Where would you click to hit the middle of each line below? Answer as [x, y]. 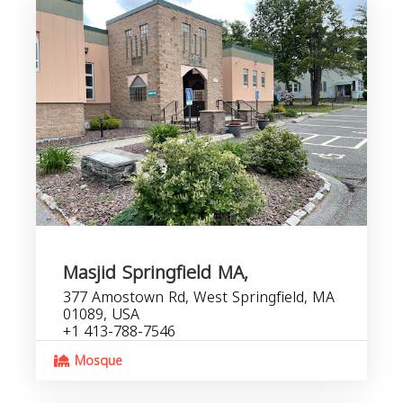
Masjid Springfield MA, [156, 273]
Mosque [96, 361]
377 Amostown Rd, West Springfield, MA [199, 297]
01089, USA [101, 314]
